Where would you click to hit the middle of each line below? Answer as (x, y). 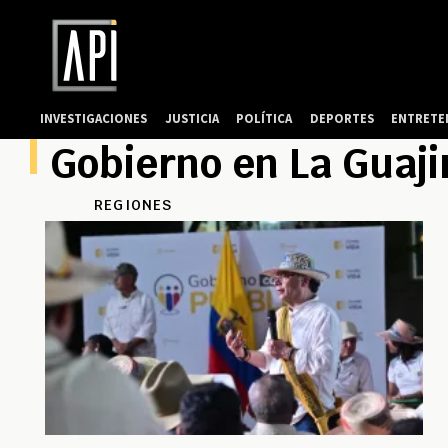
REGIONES (133, 205)
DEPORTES (341, 118)
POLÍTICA (264, 118)
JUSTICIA (191, 118)
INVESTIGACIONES (94, 118)
